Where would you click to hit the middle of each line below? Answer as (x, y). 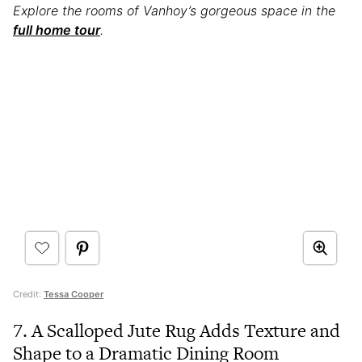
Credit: (28, 294)
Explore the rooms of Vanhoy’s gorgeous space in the (174, 11)
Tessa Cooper (74, 294)
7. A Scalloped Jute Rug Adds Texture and (177, 330)
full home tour (57, 30)
